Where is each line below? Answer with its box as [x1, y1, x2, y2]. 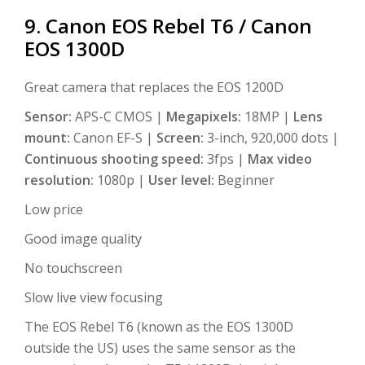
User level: [148, 170, 218, 189]
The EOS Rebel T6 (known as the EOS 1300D [24, 317, 293, 336]
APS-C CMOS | [75, 107, 166, 125]
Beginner [218, 170, 275, 189]
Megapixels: [166, 107, 244, 125]
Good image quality [24, 229, 142, 248]
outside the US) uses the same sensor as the [24, 338, 296, 357]
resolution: [24, 170, 97, 189]
